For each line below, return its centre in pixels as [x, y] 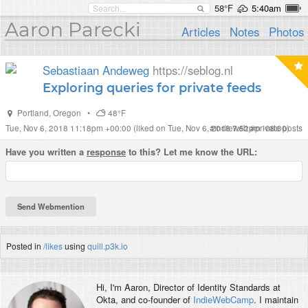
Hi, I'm [110, 287]
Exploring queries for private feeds [152, 88]
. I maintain [276, 300]
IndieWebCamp [223, 300]
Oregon [67, 113]
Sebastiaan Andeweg [96, 70]
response [106, 152]
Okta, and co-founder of [144, 300]
